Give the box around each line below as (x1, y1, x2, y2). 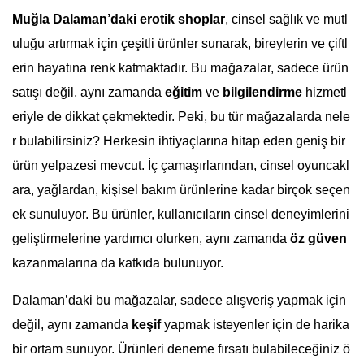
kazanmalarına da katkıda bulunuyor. (12, 256, 223, 270)
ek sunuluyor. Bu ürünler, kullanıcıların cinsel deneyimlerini (12, 207, 349, 221)
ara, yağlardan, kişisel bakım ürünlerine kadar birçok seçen (12, 183, 350, 197)
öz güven (290, 232, 347, 245)
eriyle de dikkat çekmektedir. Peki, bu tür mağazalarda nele (12, 110, 350, 123)
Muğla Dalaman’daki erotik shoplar (12, 12, 225, 26)
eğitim (165, 85, 202, 99)
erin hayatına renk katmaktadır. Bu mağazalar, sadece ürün (12, 61, 349, 75)
